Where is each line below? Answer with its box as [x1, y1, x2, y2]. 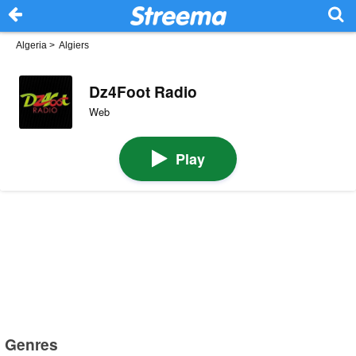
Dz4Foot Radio [88, 79, 197, 103]
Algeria [16, 40, 47, 51]
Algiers [59, 40, 89, 51]
